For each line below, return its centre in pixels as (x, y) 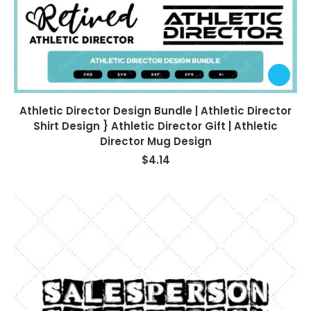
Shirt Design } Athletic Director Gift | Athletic (155, 126)
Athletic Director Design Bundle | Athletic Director (155, 110)
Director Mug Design (155, 141)
